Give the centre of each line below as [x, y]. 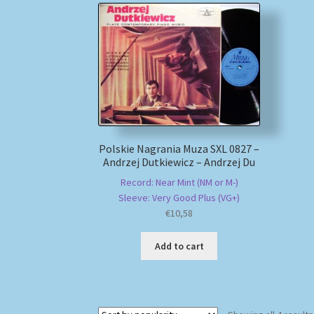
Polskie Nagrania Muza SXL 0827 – [179, 148]
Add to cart [179, 246]
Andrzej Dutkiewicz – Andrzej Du [179, 162]
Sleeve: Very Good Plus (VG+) [179, 198]
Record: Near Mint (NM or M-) [179, 183]
